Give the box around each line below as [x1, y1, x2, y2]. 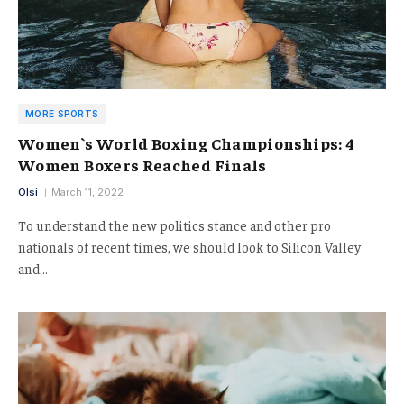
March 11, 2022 [51, 185, 124, 198]
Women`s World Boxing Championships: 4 [18, 132, 355, 153]
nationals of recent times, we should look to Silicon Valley [18, 237, 361, 255]
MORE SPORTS [25, 107, 99, 119]
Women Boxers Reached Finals [18, 153, 267, 175]
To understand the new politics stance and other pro [18, 216, 331, 234]
